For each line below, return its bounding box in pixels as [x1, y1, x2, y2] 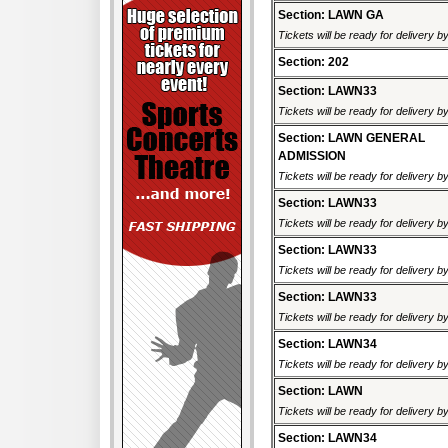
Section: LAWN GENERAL [278, 131, 425, 146]
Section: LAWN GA [278, 8, 384, 23]
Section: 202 [278, 55, 349, 70]
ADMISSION [278, 149, 346, 164]
